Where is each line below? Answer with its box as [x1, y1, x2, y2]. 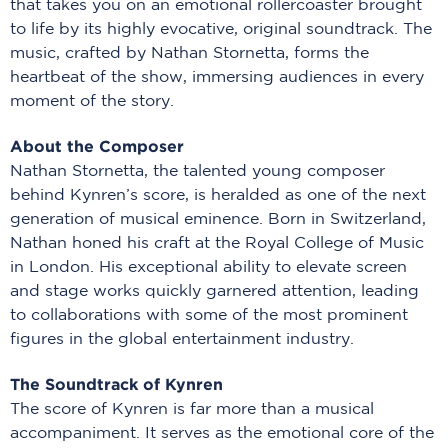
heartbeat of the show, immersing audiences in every [10, 70, 424, 85]
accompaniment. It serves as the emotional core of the [10, 426, 434, 441]
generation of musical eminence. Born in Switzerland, [10, 212, 426, 227]
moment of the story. [10, 94, 179, 109]
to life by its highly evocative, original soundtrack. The [10, 22, 432, 37]
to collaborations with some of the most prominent [10, 308, 408, 323]
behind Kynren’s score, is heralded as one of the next [10, 188, 426, 203]
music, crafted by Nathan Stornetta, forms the [10, 46, 369, 61]
